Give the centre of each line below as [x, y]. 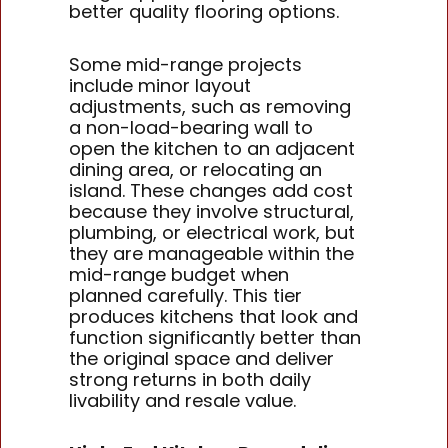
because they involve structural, [212, 211]
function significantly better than [215, 337]
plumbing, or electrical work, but [212, 232]
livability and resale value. [183, 400]
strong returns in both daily [190, 379]
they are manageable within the [212, 253]
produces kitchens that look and [214, 316]
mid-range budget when [179, 274]
